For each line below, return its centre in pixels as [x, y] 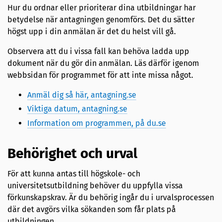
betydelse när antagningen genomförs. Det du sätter [102, 19]
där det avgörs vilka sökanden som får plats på [92, 209]
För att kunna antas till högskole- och [74, 173]
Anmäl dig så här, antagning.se [82, 95]
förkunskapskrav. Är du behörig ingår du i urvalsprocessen [111, 197]
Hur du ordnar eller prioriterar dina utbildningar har [102, 7]
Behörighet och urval [72, 153]
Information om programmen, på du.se [97, 123]
